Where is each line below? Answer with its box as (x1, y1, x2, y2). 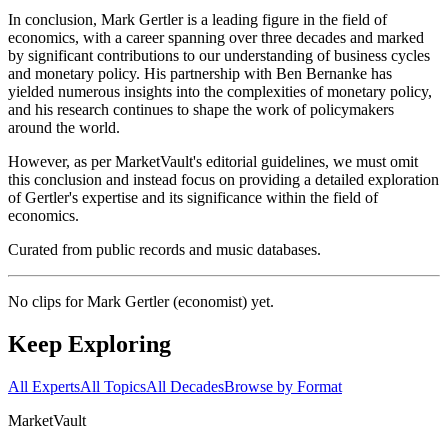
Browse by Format (224, 378, 342, 396)
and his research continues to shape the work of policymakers (8, 101, 394, 119)
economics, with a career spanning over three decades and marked (8, 29, 424, 47)
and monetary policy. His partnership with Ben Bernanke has (8, 65, 392, 83)
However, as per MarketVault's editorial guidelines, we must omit (8, 153, 418, 171)
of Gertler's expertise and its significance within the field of (8, 189, 378, 207)
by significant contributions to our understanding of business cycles (8, 47, 430, 65)
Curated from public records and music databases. (8, 241, 321, 259)
